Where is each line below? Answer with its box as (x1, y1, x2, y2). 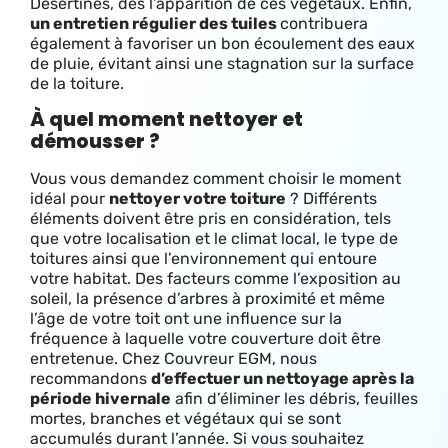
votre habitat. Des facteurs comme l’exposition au (30, 268, 401, 288)
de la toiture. (30, 74, 124, 94)
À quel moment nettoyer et (30, 105, 303, 133)
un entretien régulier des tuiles (30, 14, 280, 34)
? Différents (286, 188, 377, 208)
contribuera (280, 14, 368, 34)
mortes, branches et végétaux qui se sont (30, 408, 341, 428)
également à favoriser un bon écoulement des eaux (30, 34, 415, 54)
